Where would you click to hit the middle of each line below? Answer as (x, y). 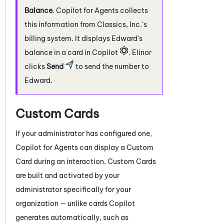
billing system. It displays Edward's (83, 38)
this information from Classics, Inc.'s (86, 24)
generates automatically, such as (72, 217)
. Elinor (140, 52)
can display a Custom (116, 147)
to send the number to (111, 66)
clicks (35, 66)
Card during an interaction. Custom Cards (86, 161)
